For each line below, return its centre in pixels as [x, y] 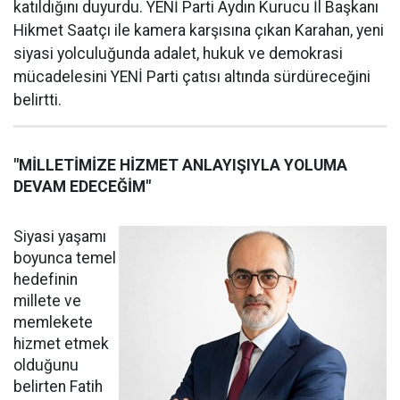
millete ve [47, 301]
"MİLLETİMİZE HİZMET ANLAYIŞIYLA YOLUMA [180, 166]
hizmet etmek [61, 344]
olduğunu [46, 366]
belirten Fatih [58, 387]
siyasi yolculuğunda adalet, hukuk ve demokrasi [178, 54]
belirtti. [37, 100]
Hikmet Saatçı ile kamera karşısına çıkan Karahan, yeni [199, 31]
